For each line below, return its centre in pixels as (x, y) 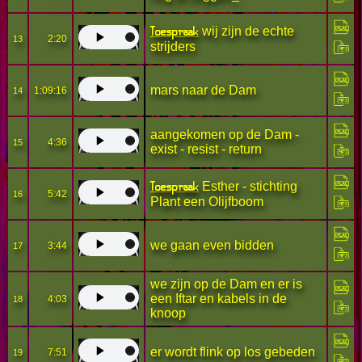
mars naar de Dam (203, 90)
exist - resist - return (206, 149)
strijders (173, 46)
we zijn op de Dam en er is (226, 284)
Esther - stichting (248, 186)
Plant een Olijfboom (207, 202)
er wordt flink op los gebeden (233, 352)
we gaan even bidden (212, 245)
